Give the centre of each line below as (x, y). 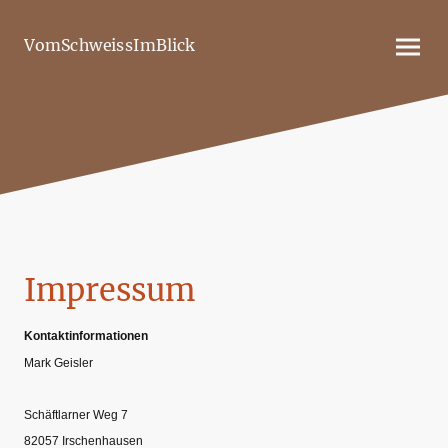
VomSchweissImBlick (109, 45)
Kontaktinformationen (86, 336)
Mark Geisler (58, 362)
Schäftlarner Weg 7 (76, 415)
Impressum (109, 289)
